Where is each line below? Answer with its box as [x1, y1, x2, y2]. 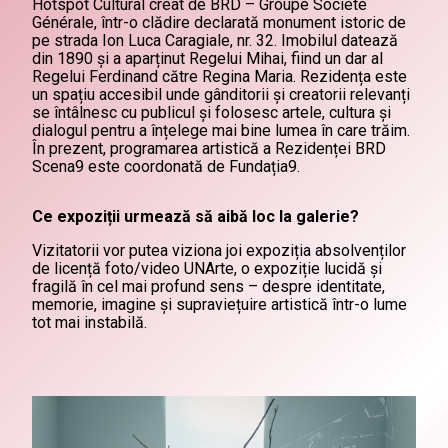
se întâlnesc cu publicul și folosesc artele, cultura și [32, 103, 391, 122]
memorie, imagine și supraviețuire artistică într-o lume [32, 295, 407, 314]
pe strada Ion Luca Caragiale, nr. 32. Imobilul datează [32, 31, 398, 50]
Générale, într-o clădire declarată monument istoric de [32, 13, 406, 32]
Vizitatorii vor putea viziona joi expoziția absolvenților [32, 241, 406, 260]
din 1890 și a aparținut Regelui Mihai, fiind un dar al [32, 49, 383, 68]
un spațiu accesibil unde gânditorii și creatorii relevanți [32, 85, 410, 104]
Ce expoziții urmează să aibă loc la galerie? [32, 207, 359, 226]
